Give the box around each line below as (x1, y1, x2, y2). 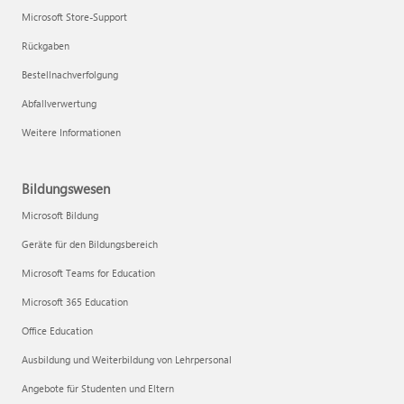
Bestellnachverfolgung (22, 68, 118, 81)
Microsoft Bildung (22, 208, 98, 222)
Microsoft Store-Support (22, 10, 127, 23)
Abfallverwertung (22, 96, 96, 110)
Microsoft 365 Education (22, 295, 128, 308)
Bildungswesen (22, 179, 110, 197)
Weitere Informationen (22, 125, 121, 139)
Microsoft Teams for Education (22, 266, 155, 280)
